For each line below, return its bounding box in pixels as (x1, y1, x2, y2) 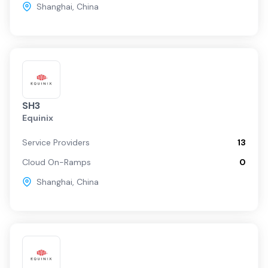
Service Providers (22, 137, 90, 148)
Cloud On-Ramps (22, 157, 91, 168)
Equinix (22, 112, 53, 124)
